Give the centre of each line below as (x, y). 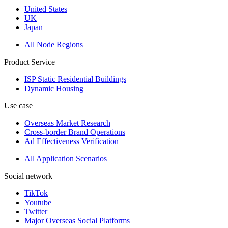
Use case (18, 106)
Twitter (36, 211)
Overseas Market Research (67, 123)
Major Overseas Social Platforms (77, 221)
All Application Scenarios (66, 159)
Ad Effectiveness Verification (72, 141)
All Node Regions (54, 45)
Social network (28, 176)
